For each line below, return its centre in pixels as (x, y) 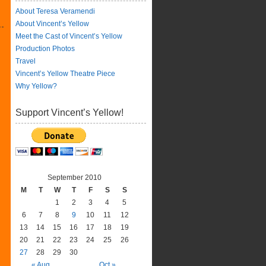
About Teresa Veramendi (55, 11)
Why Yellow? (36, 86)
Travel (26, 61)
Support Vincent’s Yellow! (69, 113)
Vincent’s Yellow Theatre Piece (65, 74)
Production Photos (45, 49)
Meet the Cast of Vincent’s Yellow (69, 36)
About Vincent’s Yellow (52, 24)
